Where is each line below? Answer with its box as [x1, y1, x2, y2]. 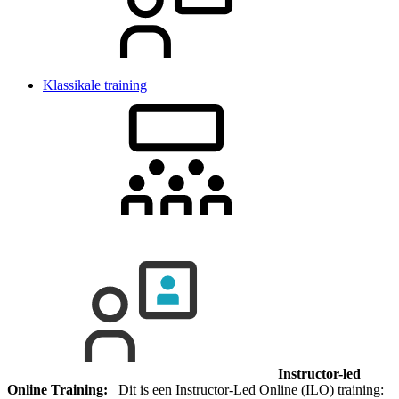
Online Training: [7, 381, 108, 397]
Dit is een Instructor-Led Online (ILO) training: [108, 381, 384, 397]
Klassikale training [43, 77, 147, 93]
